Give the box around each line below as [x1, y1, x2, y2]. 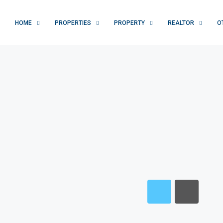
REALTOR [168, 19, 194, 26]
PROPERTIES [55, 19, 91, 26]
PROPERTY [114, 19, 145, 26]
